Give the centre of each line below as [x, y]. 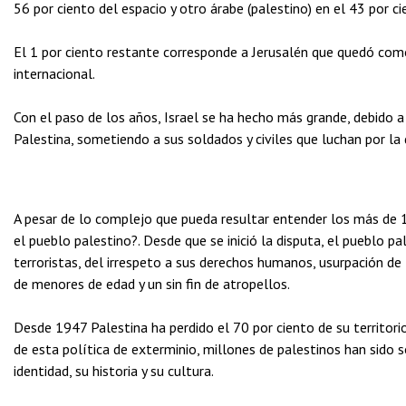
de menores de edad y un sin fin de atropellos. [152, 284]
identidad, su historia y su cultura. [114, 371]
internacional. [54, 73]
